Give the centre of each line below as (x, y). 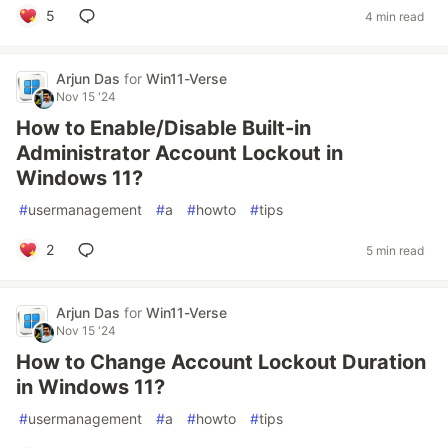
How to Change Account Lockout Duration (221, 362)
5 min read (395, 250)
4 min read (394, 16)
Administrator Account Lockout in (179, 153)
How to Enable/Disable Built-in (163, 128)
